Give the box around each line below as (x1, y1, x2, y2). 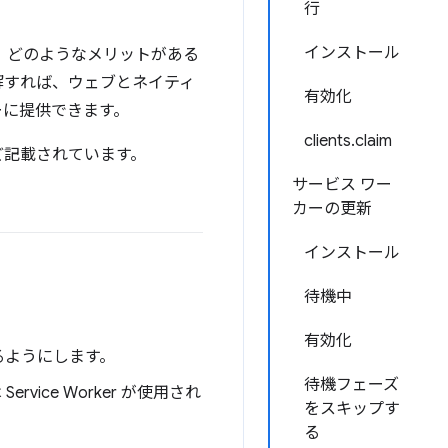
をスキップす (304, 399, 400, 419)
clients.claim (304, 131, 392, 151)
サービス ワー (292, 175, 392, 195)
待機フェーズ (304, 375, 399, 395)
